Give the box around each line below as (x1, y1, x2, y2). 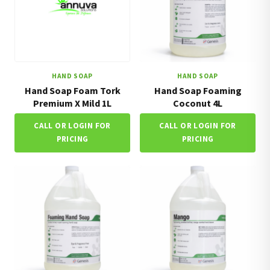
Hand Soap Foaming (154, 84, 242, 96)
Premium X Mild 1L (33, 96, 111, 109)
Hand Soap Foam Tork (24, 84, 121, 96)
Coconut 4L (173, 96, 222, 109)
